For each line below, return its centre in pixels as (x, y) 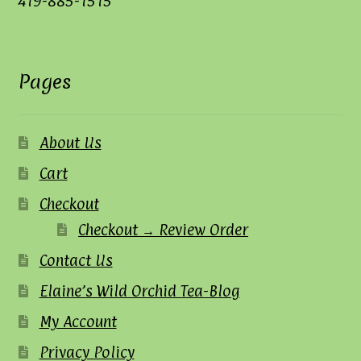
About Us (70, 142)
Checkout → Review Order (164, 229)
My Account (78, 321)
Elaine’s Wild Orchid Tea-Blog (139, 290)
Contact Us (76, 260)
